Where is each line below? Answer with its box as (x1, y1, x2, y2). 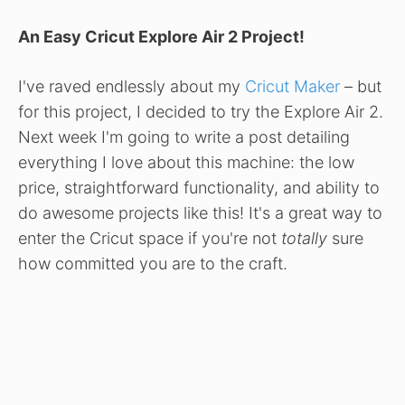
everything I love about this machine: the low (18, 152, 354, 172)
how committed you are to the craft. (18, 253, 287, 273)
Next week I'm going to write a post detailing (18, 127, 350, 146)
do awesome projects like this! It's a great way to (18, 202, 382, 222)
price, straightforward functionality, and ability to (18, 177, 380, 197)
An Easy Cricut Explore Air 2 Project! (18, 26, 305, 46)
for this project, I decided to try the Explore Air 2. (18, 101, 383, 121)
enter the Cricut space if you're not (18, 228, 281, 248)
